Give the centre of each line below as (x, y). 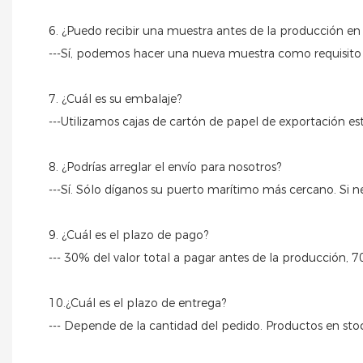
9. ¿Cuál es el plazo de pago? (128, 235)
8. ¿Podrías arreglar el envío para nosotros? (165, 167)
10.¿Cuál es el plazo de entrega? (137, 303)
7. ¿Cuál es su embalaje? (115, 99)
